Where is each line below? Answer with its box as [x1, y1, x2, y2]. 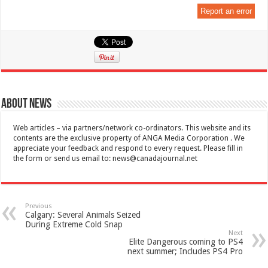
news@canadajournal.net [112, 154, 198, 163]
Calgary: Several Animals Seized [25, 209, 141, 220]
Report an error [200, 6, 252, 16]
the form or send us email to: [13, 154, 113, 163]
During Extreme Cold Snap [25, 219, 123, 229]
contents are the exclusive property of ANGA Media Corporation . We [13, 133, 245, 142]
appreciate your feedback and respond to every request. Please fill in [13, 144, 243, 153]
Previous [25, 202, 53, 210]
